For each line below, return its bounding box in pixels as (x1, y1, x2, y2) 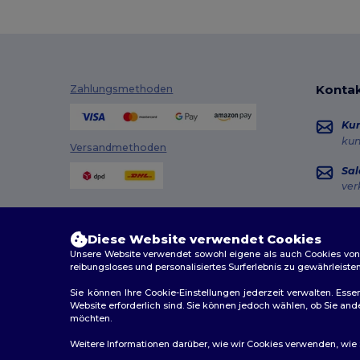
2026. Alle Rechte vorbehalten (156, 335, 316, 348)
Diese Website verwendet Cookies (88, 231, 322, 247)
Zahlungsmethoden (70, 83, 174, 96)
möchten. (70, 313, 112, 324)
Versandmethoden (70, 141, 167, 153)
